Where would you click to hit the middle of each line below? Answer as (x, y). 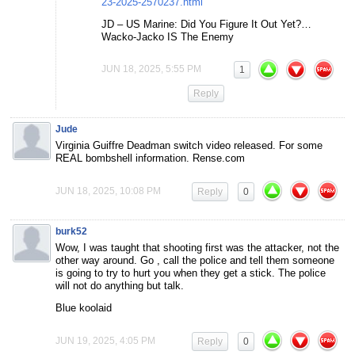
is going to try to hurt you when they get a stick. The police (191, 273)
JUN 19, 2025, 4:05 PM (105, 340)
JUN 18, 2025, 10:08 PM (108, 191)
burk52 (71, 231)
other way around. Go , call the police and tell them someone (195, 260)
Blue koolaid (84, 307)
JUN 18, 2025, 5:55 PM (151, 69)
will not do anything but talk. (120, 285)
